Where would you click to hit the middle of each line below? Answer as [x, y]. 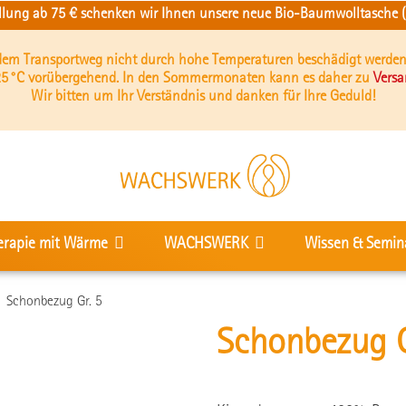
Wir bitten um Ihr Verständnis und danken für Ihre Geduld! [203, 97]
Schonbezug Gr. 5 [54, 302]
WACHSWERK [208, 245]
